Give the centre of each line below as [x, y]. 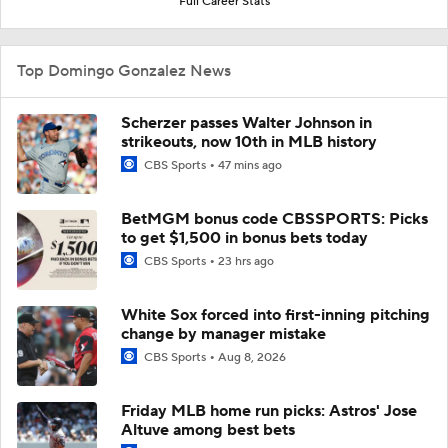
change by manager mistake [223, 333]
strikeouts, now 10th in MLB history [249, 141]
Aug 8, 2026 [252, 357]
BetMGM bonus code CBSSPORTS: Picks [274, 218]
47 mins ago [250, 165]
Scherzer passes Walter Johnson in [246, 122]
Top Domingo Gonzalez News [124, 70]
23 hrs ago [246, 261]
